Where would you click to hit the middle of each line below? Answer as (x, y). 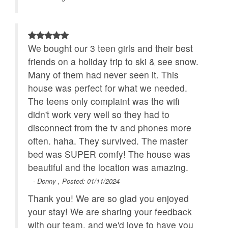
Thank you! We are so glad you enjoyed (108, 198)
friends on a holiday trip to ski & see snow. (113, 62)
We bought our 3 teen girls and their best (110, 48)
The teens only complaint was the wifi (104, 101)
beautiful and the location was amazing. (108, 167)
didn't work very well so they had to (99, 115)
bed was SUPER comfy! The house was (109, 154)
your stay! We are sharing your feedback (110, 212)
